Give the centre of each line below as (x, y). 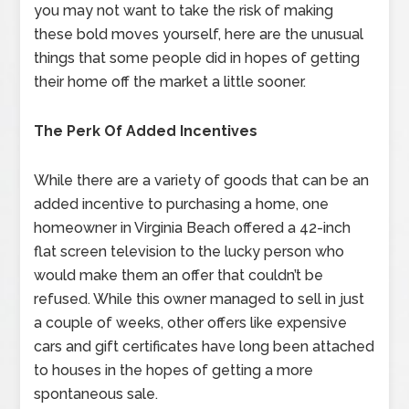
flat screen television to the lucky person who (189, 252)
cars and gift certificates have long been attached (204, 346)
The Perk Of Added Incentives (146, 131)
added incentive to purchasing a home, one (182, 204)
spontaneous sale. (96, 394)
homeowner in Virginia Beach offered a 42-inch (193, 228)
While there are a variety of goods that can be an (202, 180)
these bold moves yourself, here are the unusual (199, 34)
